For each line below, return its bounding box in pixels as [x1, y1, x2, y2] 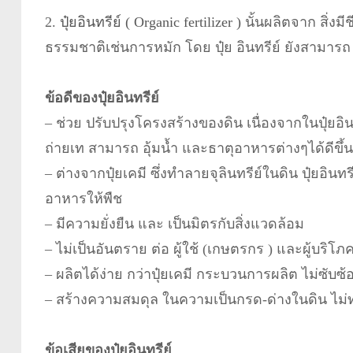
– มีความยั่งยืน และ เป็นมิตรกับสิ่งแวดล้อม [44, 215, 304, 232]
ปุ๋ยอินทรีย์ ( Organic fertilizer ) [59, 13, 241, 30]
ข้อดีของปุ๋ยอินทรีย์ [44, 89, 159, 106]
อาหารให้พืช [44, 190, 122, 206]
